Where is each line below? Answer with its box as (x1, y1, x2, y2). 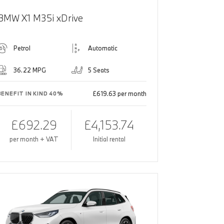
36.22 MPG (13, 66, 46, 74)
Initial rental (92, 135, 125, 143)
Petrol (13, 44, 30, 52)
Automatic (88, 44, 118, 52)
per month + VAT (9, 135, 58, 143)
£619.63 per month (92, 89, 146, 98)
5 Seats (88, 66, 110, 74)
